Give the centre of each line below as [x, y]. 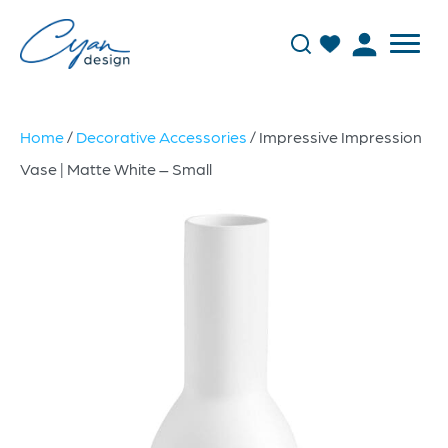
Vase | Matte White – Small [116, 168]
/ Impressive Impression [334, 136]
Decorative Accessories [161, 136]
